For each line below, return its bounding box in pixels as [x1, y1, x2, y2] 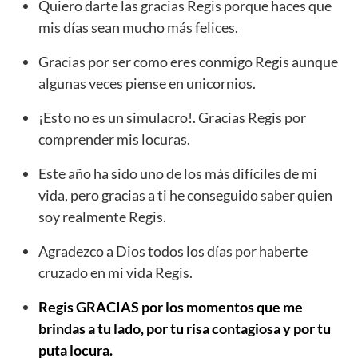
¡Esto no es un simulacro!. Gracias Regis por [38, 109, 306, 127]
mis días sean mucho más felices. [38, 18, 238, 37]
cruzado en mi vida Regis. [38, 264, 193, 282]
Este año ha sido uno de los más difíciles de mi [38, 165, 317, 183]
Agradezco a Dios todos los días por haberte [38, 242, 308, 261]
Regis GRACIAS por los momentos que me [38, 298, 303, 316]
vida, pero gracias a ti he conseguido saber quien [38, 186, 332, 205]
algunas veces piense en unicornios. [38, 74, 256, 93]
